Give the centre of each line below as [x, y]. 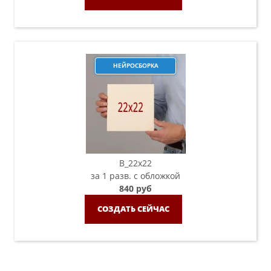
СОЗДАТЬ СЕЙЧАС [133, 209]
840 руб [135, 188]
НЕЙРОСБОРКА [135, 65]
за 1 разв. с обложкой [135, 175]
